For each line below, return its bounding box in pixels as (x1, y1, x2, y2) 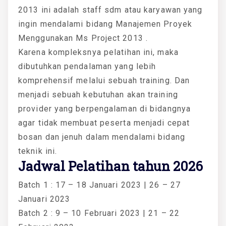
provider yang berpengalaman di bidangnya (18, 103, 191, 114)
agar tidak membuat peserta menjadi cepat (18, 118, 190, 128)
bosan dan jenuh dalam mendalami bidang (18, 132, 185, 142)
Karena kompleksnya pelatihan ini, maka (18, 47, 179, 57)
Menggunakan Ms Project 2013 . (18, 33, 148, 43)
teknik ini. (18, 146, 58, 156)
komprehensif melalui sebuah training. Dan (18, 75, 190, 85)
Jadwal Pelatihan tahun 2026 (18, 157, 203, 175)
